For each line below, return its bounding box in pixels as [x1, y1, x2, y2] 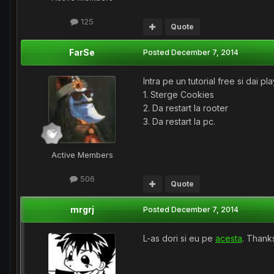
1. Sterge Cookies [143, 89, 214, 100]
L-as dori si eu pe [143, 233, 215, 244]
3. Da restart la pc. [143, 116, 215, 127]
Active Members [51, 150, 113, 160]
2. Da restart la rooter [143, 103, 228, 114]
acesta [215, 233, 242, 244]
